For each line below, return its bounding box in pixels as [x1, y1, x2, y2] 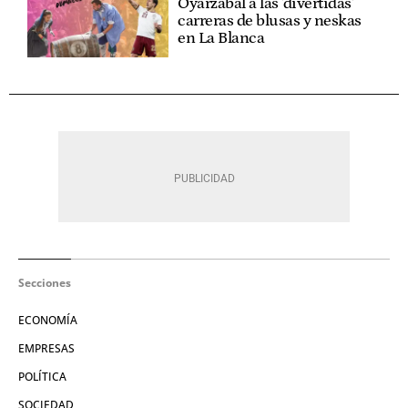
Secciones [18, 274, 71, 291]
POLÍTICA [18, 368, 66, 384]
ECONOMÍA [18, 311, 77, 328]
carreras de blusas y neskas [178, 11, 362, 30]
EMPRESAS [18, 340, 75, 356]
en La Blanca [178, 28, 265, 47]
